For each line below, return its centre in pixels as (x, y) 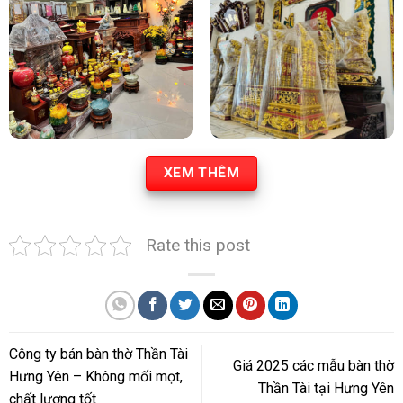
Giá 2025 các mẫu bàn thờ (314, 365)
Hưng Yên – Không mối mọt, (95, 377)
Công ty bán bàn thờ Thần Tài (98, 354)
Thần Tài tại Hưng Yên (327, 388)
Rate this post (197, 245)
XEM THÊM (201, 173)
